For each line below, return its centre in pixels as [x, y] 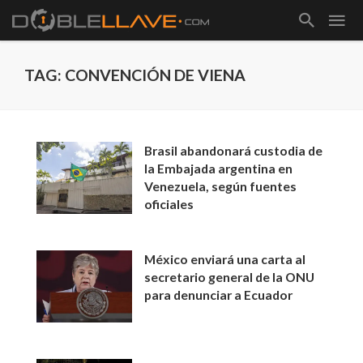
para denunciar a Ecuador [219, 295]
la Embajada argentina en [219, 168]
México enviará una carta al [225, 259]
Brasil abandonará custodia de [234, 150]
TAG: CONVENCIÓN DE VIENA [135, 75]
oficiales [169, 204]
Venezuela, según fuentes [221, 186]
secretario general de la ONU [230, 277]
